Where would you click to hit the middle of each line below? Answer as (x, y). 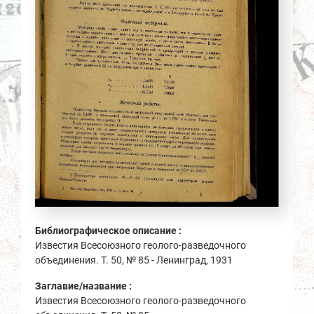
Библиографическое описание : (109, 230)
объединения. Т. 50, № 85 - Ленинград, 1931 (134, 260)
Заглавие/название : (84, 286)
